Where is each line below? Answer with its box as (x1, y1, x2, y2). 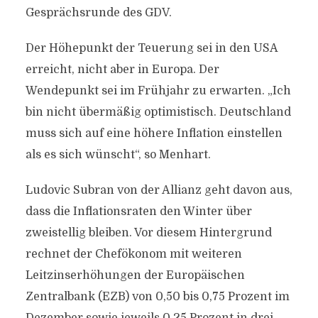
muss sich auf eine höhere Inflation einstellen (25, 127, 283, 140)
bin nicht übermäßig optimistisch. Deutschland (25, 106, 291, 119)
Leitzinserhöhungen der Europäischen (25, 269, 245, 282)
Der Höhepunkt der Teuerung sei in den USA (25, 42, 278, 55)
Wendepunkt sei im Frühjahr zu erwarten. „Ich (25, 84, 291, 97)
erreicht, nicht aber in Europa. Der (25, 63, 219, 76)
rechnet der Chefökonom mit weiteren (25, 248, 242, 261)
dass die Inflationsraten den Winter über (25, 205, 252, 218)
